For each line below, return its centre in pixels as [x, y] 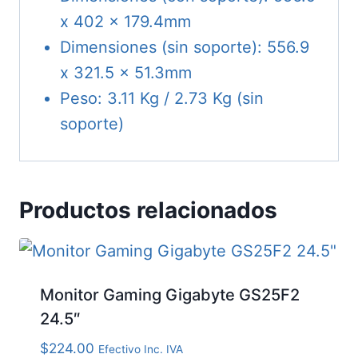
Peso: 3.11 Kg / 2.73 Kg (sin [162, 99]
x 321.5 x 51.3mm [126, 73]
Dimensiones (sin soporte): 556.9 [185, 48]
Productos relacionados [148, 211]
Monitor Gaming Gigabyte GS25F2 [170, 295]
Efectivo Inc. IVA [141, 350]
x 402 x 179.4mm [125, 22]
